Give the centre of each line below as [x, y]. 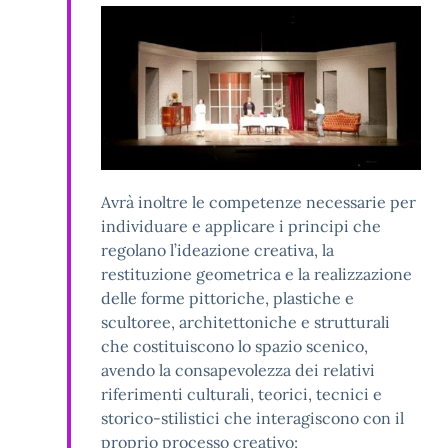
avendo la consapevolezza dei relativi [238, 370]
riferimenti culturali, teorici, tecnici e [241, 394]
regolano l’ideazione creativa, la [217, 250]
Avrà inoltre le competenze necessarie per [258, 202]
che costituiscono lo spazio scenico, [234, 346]
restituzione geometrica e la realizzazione [256, 274]
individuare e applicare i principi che [241, 226]
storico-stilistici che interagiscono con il [252, 418]
